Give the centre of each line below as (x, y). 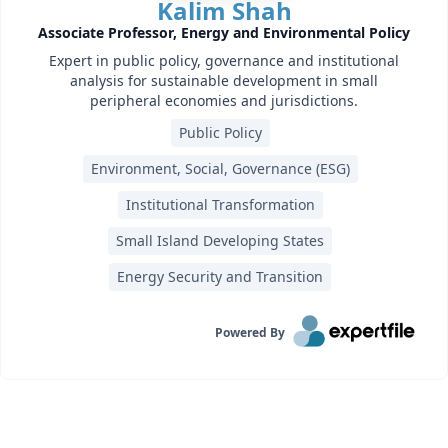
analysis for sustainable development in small (224, 80)
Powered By (250, 332)
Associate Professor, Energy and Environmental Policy (224, 32)
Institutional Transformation (220, 204)
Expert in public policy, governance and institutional (224, 60)
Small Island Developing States (220, 240)
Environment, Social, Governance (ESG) (220, 168)
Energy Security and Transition (220, 276)
